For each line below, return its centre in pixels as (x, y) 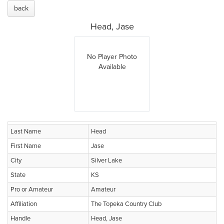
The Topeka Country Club (126, 204)
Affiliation (24, 204)
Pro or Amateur (32, 189)
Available (112, 67)
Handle (20, 218)
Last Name (26, 131)
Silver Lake (106, 160)
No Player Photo (112, 57)
